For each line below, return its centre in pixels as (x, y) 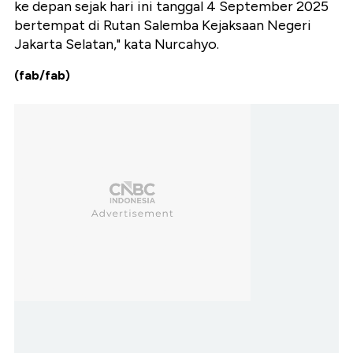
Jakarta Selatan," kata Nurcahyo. (117, 45)
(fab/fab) (42, 76)
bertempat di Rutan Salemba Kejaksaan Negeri (163, 26)
